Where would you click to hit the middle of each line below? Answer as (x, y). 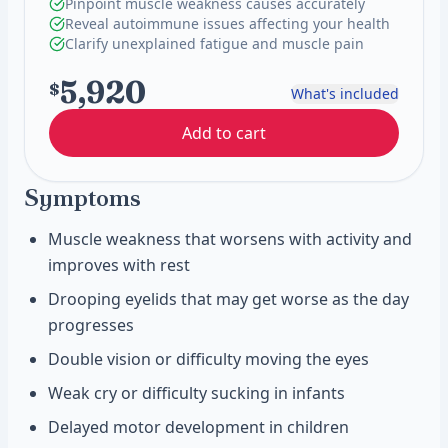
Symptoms (82, 197)
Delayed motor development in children (198, 427)
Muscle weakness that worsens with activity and (230, 239)
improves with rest (119, 265)
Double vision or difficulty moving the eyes (208, 359)
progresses (91, 325)
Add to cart (224, 133)
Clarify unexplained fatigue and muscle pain (214, 43)
